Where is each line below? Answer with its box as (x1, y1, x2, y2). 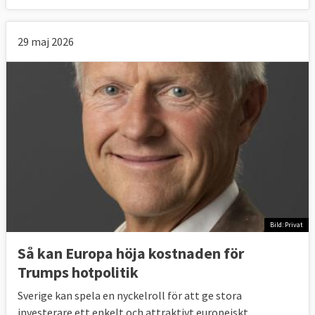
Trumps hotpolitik (18, 262, 139, 282)
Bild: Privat (270, 220, 303, 230)
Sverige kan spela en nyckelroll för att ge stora (18, 288, 242, 302)
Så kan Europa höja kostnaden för (18, 243, 244, 263)
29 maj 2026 (18, 34, 74, 49)
